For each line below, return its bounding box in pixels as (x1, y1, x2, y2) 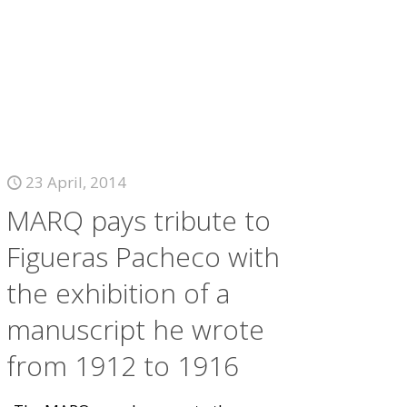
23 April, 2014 (25, 172, 127, 193)
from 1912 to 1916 (6, 347, 240, 384)
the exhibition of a (6, 274, 231, 312)
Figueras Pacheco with (6, 238, 281, 275)
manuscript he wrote (6, 311, 265, 348)
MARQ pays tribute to (6, 202, 272, 239)
